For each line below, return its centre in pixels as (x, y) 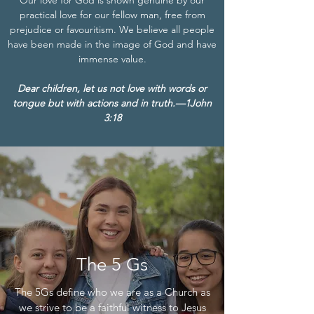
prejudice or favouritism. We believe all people (112, 29)
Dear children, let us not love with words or (112, 88)
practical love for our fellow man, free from (112, 15)
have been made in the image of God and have (112, 44)
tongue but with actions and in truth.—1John (112, 103)
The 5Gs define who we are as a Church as (112, 292)
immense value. (112, 59)
